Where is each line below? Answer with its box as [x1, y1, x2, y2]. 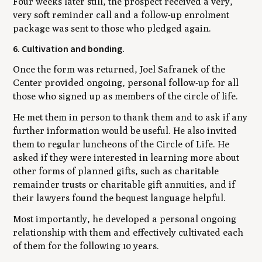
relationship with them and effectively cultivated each [13, 226, 244, 238]
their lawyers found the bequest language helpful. [13, 192, 226, 204]
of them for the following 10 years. [13, 240, 160, 251]
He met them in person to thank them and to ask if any [13, 112, 248, 123]
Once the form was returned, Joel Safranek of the [13, 64, 226, 75]
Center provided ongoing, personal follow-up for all [13, 77, 239, 89]
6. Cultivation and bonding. [13, 43, 125, 55]
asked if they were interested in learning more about [13, 152, 240, 164]
